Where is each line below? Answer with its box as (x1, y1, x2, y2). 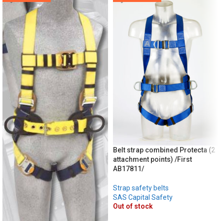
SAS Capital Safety (113, 193, 173, 202)
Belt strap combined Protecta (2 (113, 146, 215, 154)
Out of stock (113, 202, 153, 211)
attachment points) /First (113, 155, 192, 164)
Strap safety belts (113, 184, 169, 192)
